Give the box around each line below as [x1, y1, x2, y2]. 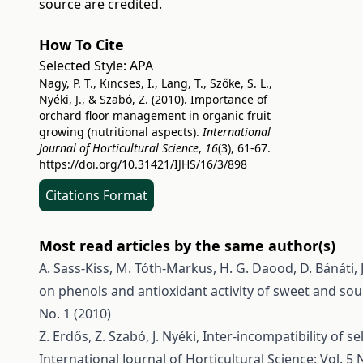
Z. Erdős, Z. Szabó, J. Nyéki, [39, 327, 203, 345]
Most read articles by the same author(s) [39, 236, 335, 255]
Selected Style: [39, 57, 130, 75]
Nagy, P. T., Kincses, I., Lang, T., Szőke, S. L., [39, 75, 272, 91]
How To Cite [39, 35, 124, 54]
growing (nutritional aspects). [39, 124, 203, 139]
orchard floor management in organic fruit [39, 108, 271, 123]
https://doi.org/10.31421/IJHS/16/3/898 [39, 156, 247, 172]
